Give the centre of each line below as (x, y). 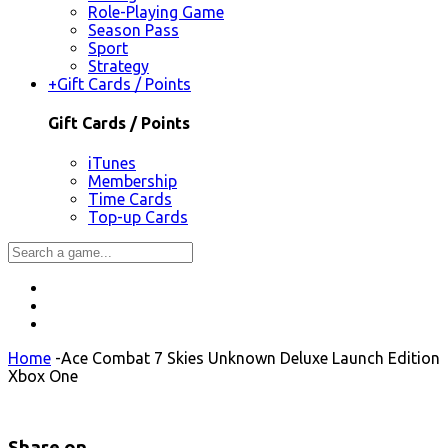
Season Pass (133, 30)
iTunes (112, 162)
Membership (132, 180)
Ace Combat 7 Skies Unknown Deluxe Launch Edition (250, 357)
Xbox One (43, 375)
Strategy (118, 66)
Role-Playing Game (156, 12)
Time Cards (130, 198)
